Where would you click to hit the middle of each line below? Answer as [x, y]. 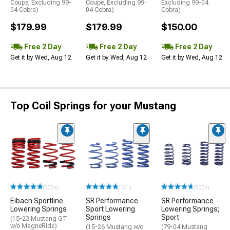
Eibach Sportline [37, 200]
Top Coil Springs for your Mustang [93, 106]
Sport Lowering [110, 209]
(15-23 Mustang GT [39, 218]
